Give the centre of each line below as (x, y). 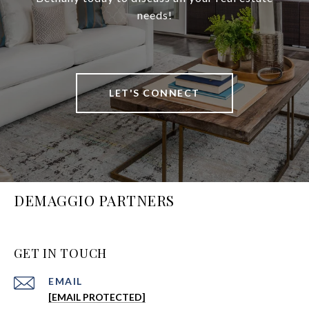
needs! (154, 15)
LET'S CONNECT (154, 93)
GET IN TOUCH (60, 253)
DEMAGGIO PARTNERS (94, 200)
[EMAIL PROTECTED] (97, 297)
